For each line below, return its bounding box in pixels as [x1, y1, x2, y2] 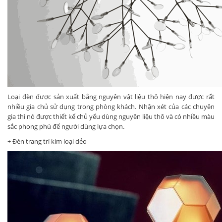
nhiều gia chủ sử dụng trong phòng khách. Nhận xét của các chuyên [7, 102, 215, 111]
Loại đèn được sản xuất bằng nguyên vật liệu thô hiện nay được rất [7, 92, 215, 101]
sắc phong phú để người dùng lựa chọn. [7, 121, 124, 131]
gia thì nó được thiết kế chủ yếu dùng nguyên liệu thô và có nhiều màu [7, 111, 215, 121]
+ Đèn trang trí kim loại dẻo [7, 136, 87, 146]
